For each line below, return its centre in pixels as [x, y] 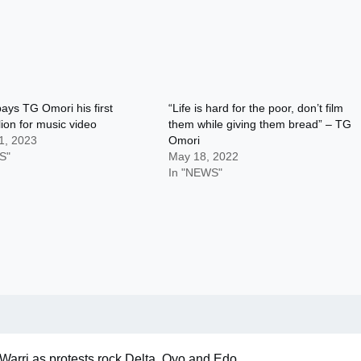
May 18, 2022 [204, 156]
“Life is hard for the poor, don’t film [256, 108]
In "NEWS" [196, 172]
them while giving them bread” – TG [260, 124]
